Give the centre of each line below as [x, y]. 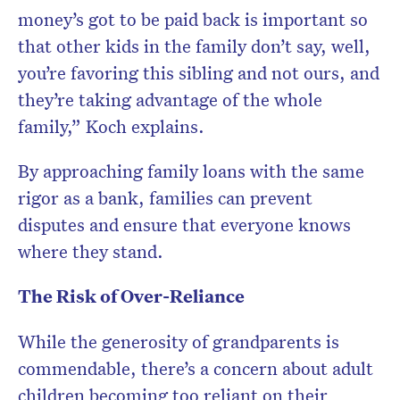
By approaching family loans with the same [191, 171]
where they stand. [91, 251]
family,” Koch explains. [111, 126]
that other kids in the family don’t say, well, [194, 46]
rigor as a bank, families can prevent [165, 198]
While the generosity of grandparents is [179, 342]
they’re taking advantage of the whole [170, 100]
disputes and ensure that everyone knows [184, 225]
